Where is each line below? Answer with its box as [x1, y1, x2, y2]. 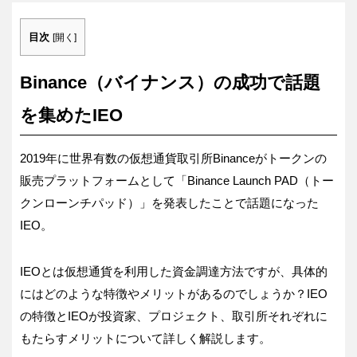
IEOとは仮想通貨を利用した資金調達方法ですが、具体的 [20, 265, 328, 279]
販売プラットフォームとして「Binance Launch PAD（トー [20, 174, 334, 188]
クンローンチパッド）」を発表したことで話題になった [20, 196, 319, 210]
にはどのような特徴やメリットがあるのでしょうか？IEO [20, 287, 328, 301]
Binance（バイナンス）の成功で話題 [20, 73, 320, 93]
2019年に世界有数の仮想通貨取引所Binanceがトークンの [20, 151, 327, 166]
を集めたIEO [20, 105, 123, 126]
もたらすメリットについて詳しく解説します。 [20, 331, 271, 346]
